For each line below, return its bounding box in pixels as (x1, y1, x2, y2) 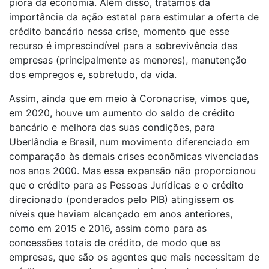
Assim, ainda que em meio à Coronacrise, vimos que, (9, 92, 249, 105)
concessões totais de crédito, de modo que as (9, 237, 220, 249)
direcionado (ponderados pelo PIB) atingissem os (9, 193, 234, 206)
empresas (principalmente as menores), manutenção (9, 54, 247, 67)
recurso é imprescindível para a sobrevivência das (9, 40, 237, 52)
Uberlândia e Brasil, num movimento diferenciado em (9, 136, 250, 148)
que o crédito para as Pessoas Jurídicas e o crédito (9, 179, 244, 192)
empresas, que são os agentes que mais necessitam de (9, 251, 259, 264)
